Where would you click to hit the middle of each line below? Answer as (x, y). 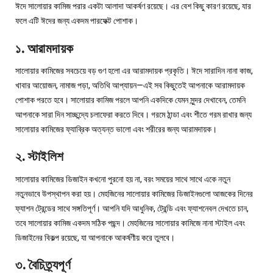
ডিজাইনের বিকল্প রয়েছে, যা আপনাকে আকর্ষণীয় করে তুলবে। (95, 237)
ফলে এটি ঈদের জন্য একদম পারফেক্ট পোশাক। (77, 21)
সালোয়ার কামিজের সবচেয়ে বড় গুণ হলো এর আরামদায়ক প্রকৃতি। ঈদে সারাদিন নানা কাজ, (134, 71)
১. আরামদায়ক (44, 48)
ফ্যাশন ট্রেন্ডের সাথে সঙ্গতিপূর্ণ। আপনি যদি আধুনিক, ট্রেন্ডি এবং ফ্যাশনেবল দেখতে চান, (132, 208)
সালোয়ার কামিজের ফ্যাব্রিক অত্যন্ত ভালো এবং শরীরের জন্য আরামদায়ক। (116, 129)
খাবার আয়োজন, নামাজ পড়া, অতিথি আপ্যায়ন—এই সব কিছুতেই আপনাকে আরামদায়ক (130, 86)
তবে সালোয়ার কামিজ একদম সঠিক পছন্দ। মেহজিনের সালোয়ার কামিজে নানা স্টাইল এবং (130, 223)
